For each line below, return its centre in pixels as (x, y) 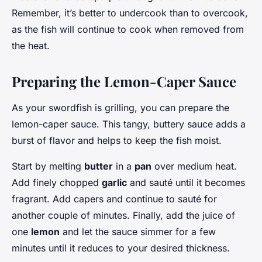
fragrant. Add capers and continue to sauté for (114, 199)
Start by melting (48, 166)
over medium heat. (194, 166)
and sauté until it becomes (186, 183)
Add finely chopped (57, 183)
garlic (114, 183)
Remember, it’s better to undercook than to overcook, (130, 13)
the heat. (31, 46)
